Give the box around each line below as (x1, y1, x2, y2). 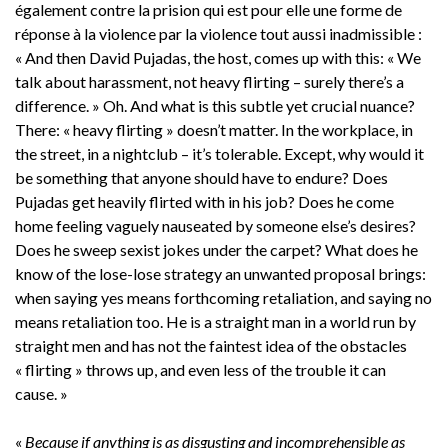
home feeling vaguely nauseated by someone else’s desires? (15, 215, 416, 235)
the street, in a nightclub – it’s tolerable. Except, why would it (15, 143, 424, 163)
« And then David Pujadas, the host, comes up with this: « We (15, 47, 421, 67)
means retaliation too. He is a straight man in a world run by (15, 311, 416, 331)
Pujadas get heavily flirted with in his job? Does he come (15, 191, 394, 211)
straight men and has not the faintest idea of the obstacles (15, 335, 407, 355)
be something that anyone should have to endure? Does (15, 167, 388, 187)
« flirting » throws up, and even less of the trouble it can (15, 359, 386, 379)
